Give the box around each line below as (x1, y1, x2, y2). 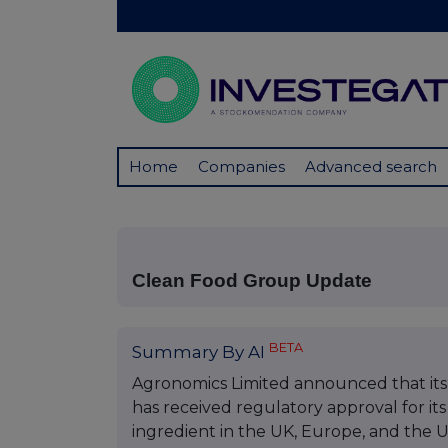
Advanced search (305, 157, 437, 177)
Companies (198, 157, 285, 177)
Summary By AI (132, 342, 269, 362)
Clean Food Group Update (132, 270, 372, 291)
